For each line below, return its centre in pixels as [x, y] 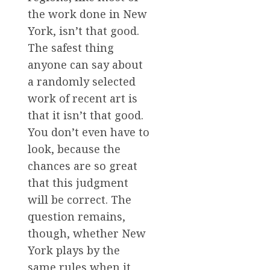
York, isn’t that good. [83, 30]
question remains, [77, 216]
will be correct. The [80, 199]
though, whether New [87, 233]
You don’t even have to [89, 132]
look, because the [74, 149]
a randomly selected [82, 81]
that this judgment [78, 182]
